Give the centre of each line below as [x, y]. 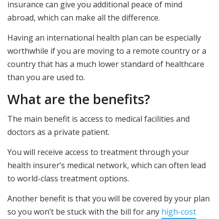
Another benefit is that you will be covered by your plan [109, 199]
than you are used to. [46, 77]
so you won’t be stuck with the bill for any [84, 212]
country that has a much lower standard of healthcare [106, 64]
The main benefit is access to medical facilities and [99, 119]
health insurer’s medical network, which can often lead [107, 165]
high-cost [179, 212]
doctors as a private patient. [58, 132]
